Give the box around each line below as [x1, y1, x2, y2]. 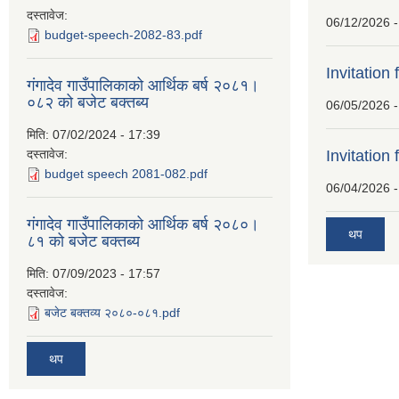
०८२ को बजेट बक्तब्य [27, 94, 149, 111]
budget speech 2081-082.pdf [45, 167, 208, 181]
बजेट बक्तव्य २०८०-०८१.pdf [45, 305, 180, 320]
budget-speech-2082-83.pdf [45, 28, 202, 42]
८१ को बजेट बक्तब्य [27, 232, 140, 250]
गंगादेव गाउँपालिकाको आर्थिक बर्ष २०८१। [27, 77, 259, 94]
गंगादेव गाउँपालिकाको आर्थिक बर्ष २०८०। [27, 216, 259, 233]
